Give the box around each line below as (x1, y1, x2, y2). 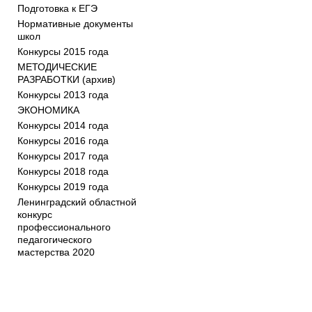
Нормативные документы (17, 18, 133, 29)
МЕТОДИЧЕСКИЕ (17, 61, 97, 72)
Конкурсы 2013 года (17, 89, 109, 100)
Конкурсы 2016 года (17, 135, 109, 146)
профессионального (17, 221, 111, 233)
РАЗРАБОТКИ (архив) (17, 74, 116, 85)
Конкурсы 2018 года (17, 166, 109, 177)
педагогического (17, 234, 92, 245)
